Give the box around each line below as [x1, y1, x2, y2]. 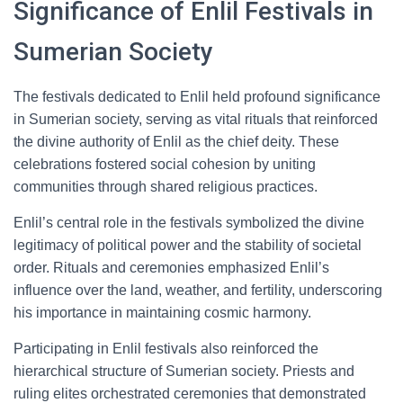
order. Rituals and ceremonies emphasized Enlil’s [13, 260, 329, 275]
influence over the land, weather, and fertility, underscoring [13, 282, 382, 298]
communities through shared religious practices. [13, 179, 318, 194]
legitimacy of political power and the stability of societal [13, 237, 362, 253]
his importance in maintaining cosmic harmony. [13, 305, 311, 320]
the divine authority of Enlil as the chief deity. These [13, 134, 339, 149]
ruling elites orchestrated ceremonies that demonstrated [13, 386, 366, 401]
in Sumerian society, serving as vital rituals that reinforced [13, 112, 378, 127]
